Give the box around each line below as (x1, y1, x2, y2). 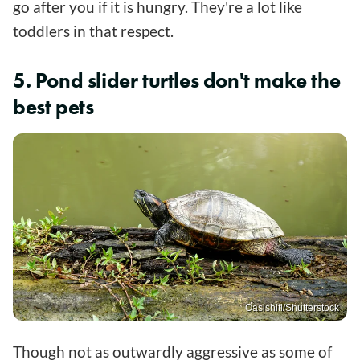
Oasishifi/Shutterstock (245, 302, 339, 314)
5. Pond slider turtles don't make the (13, 66, 341, 94)
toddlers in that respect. (13, 21, 174, 40)
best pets (13, 92, 94, 121)
